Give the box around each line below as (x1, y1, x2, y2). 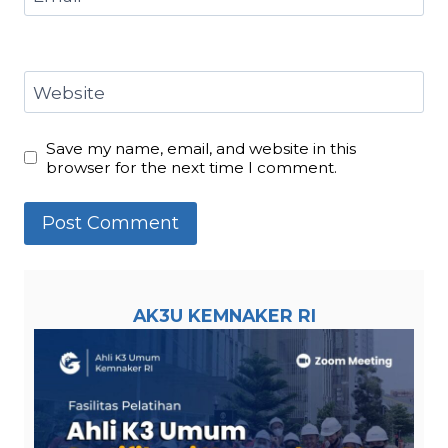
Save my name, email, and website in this (46, 138, 357, 158)
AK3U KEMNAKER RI (132, 305, 316, 327)
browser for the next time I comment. (46, 157, 338, 177)
